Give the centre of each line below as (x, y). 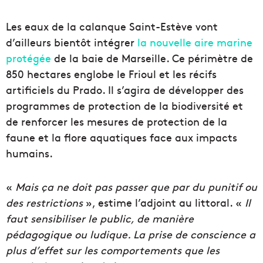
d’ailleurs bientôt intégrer (72, 42)
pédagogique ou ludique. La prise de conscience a (131, 234)
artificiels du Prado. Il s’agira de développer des (125, 90)
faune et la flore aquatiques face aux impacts (122, 137)
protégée (28, 58)
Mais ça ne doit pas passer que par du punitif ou (136, 187)
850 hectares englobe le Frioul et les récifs (111, 74)
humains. (29, 153)
